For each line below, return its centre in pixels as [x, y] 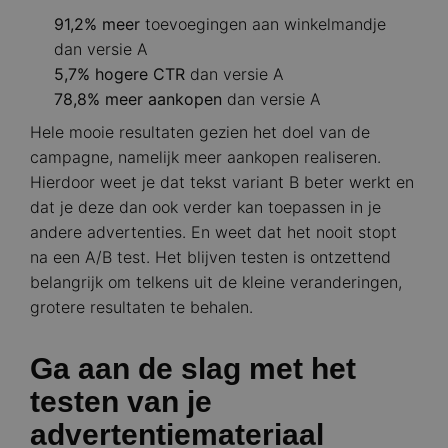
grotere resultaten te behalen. [141, 307]
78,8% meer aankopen [138, 99]
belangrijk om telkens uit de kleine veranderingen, [216, 282]
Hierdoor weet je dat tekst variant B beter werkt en [222, 182]
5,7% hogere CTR [122, 74]
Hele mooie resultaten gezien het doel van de [200, 132]
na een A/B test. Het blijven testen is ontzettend [210, 257]
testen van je [121, 402]
